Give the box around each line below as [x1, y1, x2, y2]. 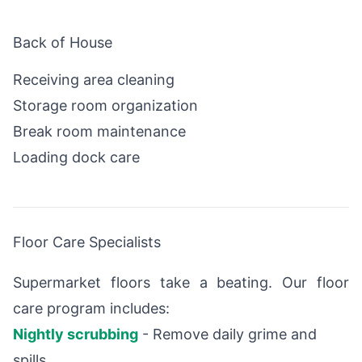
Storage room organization [13, 96, 198, 114]
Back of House [13, 34, 112, 52]
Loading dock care [13, 148, 140, 166]
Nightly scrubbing [13, 325, 138, 343]
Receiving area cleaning [13, 70, 175, 88]
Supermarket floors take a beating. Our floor [13, 273, 349, 291]
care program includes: [13, 299, 170, 317]
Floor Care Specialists [13, 233, 161, 250]
